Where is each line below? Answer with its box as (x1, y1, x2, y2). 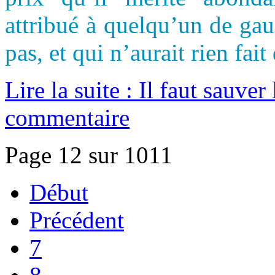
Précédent (29, 206, 124, 233)
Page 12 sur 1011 (5, 141, 172, 168)
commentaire (5, 104, 130, 131)
